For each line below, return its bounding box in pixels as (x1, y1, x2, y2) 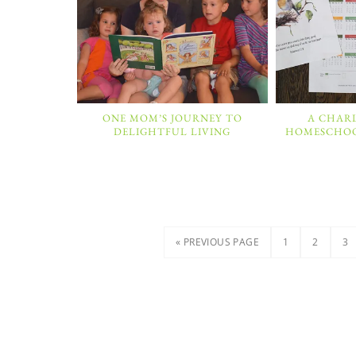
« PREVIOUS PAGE (175, 235, 259, 249)
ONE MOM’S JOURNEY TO (102, 110, 242, 125)
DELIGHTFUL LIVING (114, 124, 231, 138)
